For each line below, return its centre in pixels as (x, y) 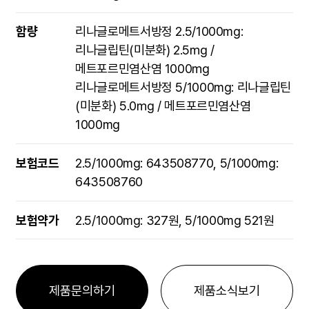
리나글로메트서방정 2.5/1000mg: (159, 32)
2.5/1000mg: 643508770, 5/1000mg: (177, 163)
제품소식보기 (227, 290)
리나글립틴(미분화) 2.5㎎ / (145, 50)
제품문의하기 (82, 290)
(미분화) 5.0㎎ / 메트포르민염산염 (163, 106)
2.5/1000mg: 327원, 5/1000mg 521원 (175, 220)
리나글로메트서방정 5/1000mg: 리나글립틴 (183, 88)
